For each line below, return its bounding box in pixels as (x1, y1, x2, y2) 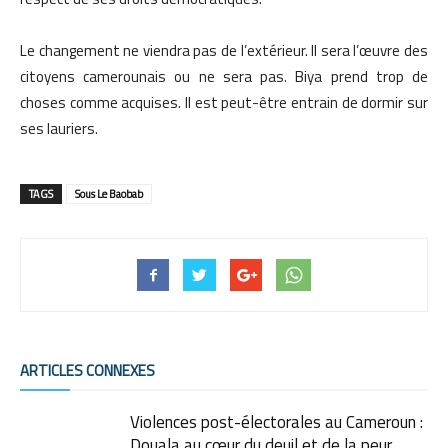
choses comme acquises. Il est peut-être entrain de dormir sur (20, 91, 428, 115)
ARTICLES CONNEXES (20, 359, 155, 383)
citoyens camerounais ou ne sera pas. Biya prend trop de (20, 65, 428, 89)
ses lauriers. (20, 117, 98, 141)
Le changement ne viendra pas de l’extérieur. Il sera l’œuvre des (20, 39, 428, 63)
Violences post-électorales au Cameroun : (130, 409, 423, 436)
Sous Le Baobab (75, 186, 143, 203)
